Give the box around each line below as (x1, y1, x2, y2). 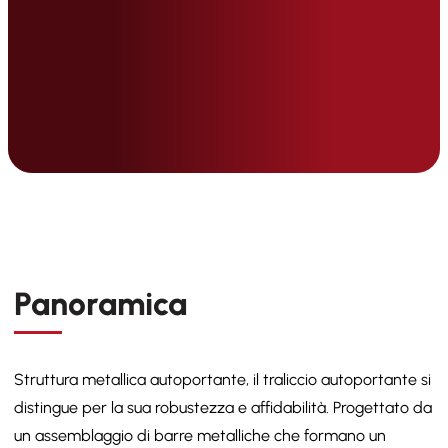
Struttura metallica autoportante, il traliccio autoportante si (14, 370, 431, 389)
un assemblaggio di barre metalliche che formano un (14, 426, 386, 445)
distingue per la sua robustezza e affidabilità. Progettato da (14, 398, 432, 417)
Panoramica (14, 285, 187, 323)
